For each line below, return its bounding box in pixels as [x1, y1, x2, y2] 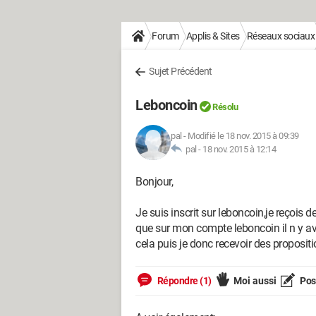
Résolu [212, 102, 238, 112]
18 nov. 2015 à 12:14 [202, 144, 276, 154]
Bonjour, [135, 175, 173, 188]
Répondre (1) [155, 275, 212, 286]
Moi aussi [233, 275, 276, 286]
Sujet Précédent [149, 66, 212, 77]
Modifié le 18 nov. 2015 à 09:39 [188, 130, 299, 141]
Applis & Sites [186, 30, 240, 42]
